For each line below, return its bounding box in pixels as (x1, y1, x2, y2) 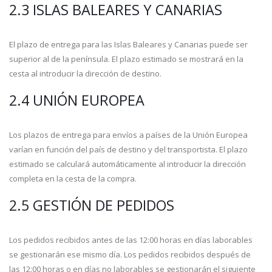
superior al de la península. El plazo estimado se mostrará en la (9, 53, 243, 64)
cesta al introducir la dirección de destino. (9, 68, 161, 79)
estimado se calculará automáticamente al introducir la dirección (9, 158, 246, 169)
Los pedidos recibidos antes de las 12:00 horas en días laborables (9, 234, 253, 245)
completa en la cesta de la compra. (9, 173, 137, 184)
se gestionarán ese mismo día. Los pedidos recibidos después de (9, 249, 251, 260)
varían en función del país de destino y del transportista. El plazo (9, 144, 248, 155)
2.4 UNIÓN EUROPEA (9, 90, 144, 110)
